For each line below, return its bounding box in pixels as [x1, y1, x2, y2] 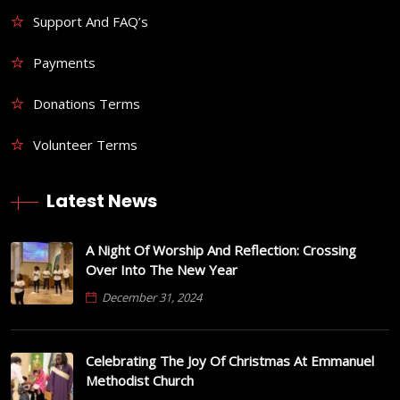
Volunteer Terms [33, 136, 137, 154]
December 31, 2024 [102, 289, 202, 305]
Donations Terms [33, 95, 140, 112]
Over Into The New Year [86, 261, 237, 279]
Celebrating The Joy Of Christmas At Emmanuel [86, 352, 374, 370]
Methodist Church [86, 371, 194, 389]
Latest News [46, 188, 157, 213]
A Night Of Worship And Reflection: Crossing [86, 241, 356, 259]
